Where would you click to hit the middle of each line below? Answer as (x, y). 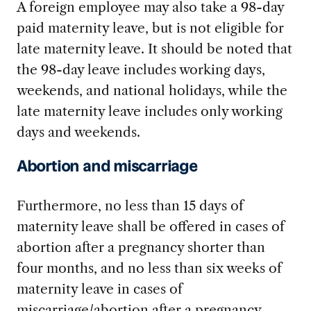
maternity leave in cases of (99, 289)
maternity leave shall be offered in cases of (150, 226)
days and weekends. (78, 132)
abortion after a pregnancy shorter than (141, 247)
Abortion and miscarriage (107, 168)
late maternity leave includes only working (149, 111)
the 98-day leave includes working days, (141, 70)
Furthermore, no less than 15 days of (130, 205)
